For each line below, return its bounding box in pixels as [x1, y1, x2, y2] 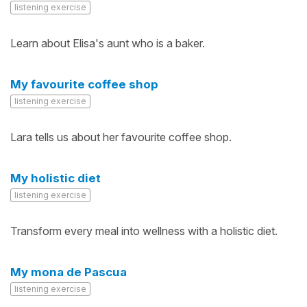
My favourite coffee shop [10, 77, 158, 91]
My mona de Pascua [10, 265, 127, 279]
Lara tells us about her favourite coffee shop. [10, 130, 232, 144]
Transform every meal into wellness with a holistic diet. [10, 224, 278, 238]
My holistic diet [10, 171, 101, 185]
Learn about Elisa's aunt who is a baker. [10, 36, 205, 50]
